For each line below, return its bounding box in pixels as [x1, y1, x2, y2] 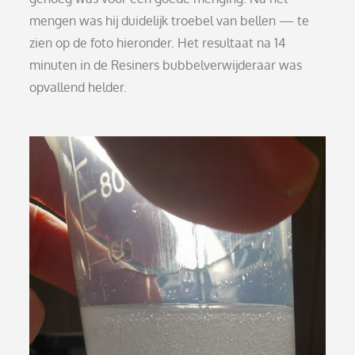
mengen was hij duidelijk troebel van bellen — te [29, 13, 310, 29]
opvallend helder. [29, 79, 128, 95]
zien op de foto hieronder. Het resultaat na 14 [29, 35, 286, 51]
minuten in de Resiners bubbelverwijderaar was [29, 57, 303, 73]
